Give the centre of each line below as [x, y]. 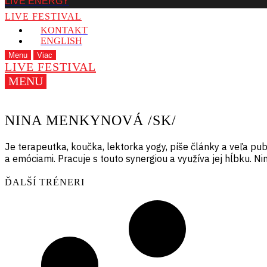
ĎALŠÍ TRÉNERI [45, 182]
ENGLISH [61, 41]
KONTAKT [64, 30]
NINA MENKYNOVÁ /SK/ [91, 120]
